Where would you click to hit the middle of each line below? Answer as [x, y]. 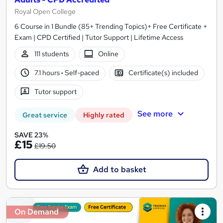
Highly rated [104, 115]
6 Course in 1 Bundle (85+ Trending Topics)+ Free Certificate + [111, 26]
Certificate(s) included [164, 73]
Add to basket [119, 169]
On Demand [37, 212]
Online [109, 54]
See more [155, 114]
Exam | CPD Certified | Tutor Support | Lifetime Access [99, 37]
